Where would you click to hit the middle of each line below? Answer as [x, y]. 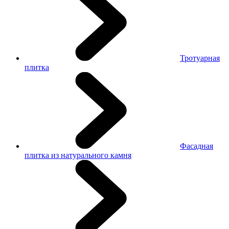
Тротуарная [200, 58]
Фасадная [197, 146]
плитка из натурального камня [78, 155]
